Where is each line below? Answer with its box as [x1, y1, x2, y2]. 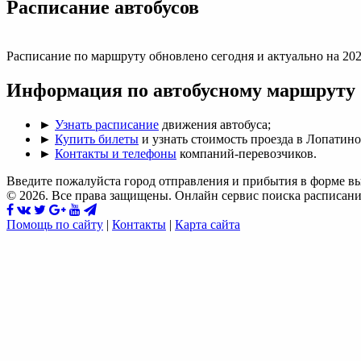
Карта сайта [175, 217, 240, 231]
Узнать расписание [55, 117, 159, 131]
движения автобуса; [159, 117, 271, 131]
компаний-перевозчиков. [176, 146, 317, 160]
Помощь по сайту [6, 217, 103, 231]
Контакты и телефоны [55, 146, 176, 160]
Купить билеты [55, 131, 139, 146]
